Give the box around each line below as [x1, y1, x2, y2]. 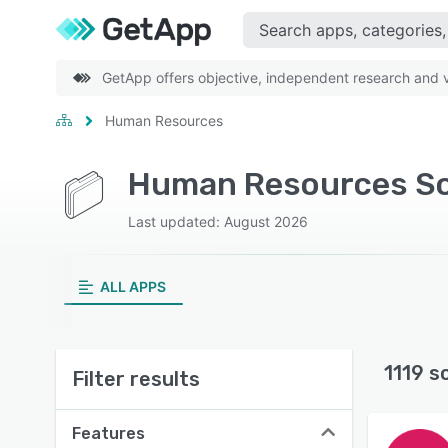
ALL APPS [99, 278, 166, 295]
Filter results [72, 367, 200, 391]
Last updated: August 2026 [128, 213, 308, 230]
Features [72, 424, 145, 443]
